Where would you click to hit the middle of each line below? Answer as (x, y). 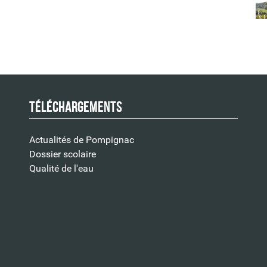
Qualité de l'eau (61, 168)
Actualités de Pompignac (82, 139)
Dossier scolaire (63, 154)
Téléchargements (76, 107)
